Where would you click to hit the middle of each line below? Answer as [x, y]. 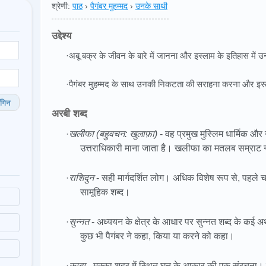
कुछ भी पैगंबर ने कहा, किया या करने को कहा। [157, 236]
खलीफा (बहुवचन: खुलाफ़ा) [113, 134]
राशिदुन [83, 178]
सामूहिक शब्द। [105, 192]
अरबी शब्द [69, 114]
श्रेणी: [61, 6]
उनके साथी [151, 6]
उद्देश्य [61, 36]
